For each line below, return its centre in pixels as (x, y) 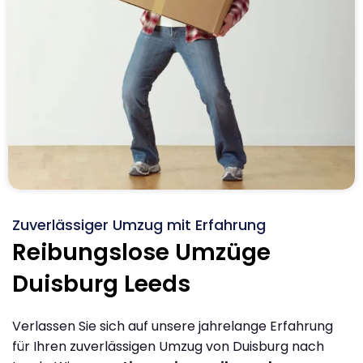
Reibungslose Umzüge (141, 252)
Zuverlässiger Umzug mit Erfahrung (139, 224)
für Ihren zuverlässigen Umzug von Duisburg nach (168, 346)
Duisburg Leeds (101, 284)
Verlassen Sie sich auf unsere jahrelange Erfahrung (173, 326)
